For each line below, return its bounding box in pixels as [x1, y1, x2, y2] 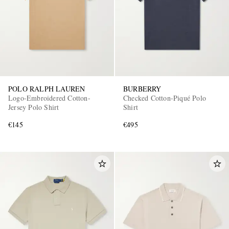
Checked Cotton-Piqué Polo [123, 93, 206, 103]
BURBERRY [123, 83, 162, 94]
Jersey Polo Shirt [8, 102, 59, 112]
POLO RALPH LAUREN [8, 83, 85, 94]
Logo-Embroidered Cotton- [8, 93, 90, 103]
